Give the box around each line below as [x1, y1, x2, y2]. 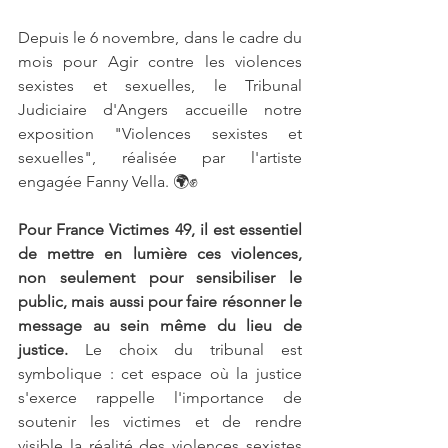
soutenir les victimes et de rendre [18, 411, 302, 431]
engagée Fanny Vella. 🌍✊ [18, 171, 198, 191]
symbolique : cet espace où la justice [18, 363, 302, 383]
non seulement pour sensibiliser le [18, 267, 302, 287]
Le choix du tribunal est [68, 339, 302, 359]
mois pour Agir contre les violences [18, 51, 302, 71]
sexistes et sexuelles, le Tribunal [18, 75, 302, 95]
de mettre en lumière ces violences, [18, 243, 302, 263]
